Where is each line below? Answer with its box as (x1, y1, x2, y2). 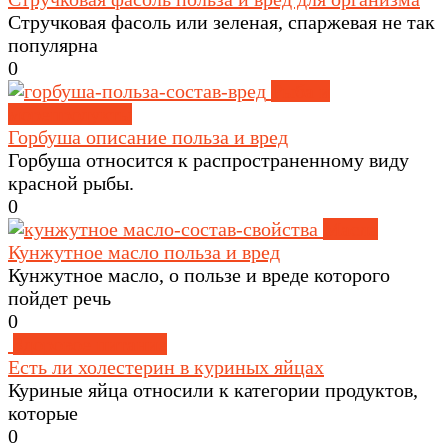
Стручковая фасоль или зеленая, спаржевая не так (8, 10, 435, 33)
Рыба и (271, 79, 330, 102)
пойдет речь (8, 286, 111, 309)
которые (8, 401, 78, 424)
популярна (8, 33, 98, 56)
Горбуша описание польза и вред (8, 125, 288, 148)
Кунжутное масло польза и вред (8, 240, 280, 263)
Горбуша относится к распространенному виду (8, 148, 409, 171)
